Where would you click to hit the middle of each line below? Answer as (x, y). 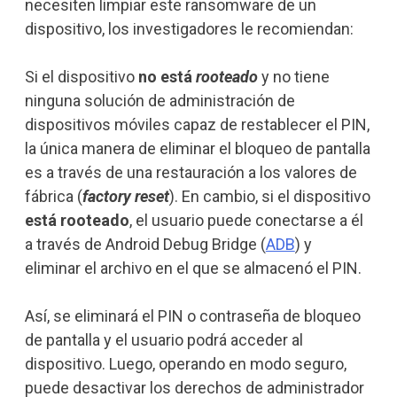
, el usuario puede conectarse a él (246, 220)
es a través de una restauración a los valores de (191, 172)
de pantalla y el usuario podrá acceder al (163, 339)
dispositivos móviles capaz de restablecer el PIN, (197, 124)
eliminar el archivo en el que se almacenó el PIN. (193, 268)
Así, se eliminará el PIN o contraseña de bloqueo (192, 315)
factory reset (125, 196)
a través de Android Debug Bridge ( (145, 244)
